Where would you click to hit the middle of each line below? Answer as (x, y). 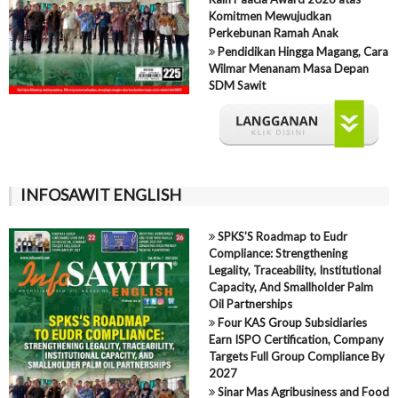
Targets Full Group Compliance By (296, 356)
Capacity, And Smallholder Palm (291, 287)
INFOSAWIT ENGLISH (101, 194)
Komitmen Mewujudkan (270, 16)
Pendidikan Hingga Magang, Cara (301, 51)
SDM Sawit (237, 85)
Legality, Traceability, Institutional (295, 270)
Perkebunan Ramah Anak (273, 32)
